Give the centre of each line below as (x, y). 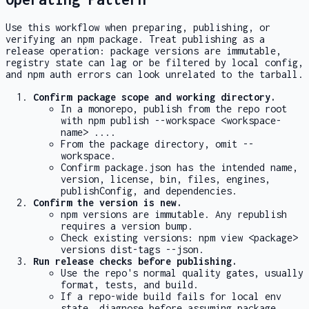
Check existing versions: (130, 238)
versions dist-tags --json (130, 250)
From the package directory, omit (152, 144)
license (130, 179)
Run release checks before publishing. (135, 261)
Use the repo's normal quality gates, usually (182, 273)
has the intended (221, 168)
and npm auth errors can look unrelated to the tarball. (154, 74)
